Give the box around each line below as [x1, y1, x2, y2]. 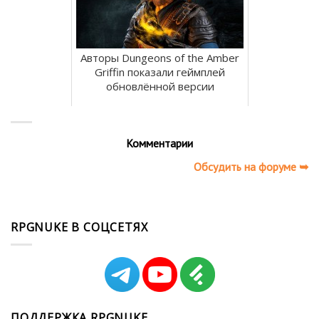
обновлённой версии [105, 78, 214, 93]
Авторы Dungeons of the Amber [80, 50, 239, 65]
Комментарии [126, 135, 193, 150]
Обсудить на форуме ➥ [194, 159, 308, 174]
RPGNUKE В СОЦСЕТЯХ [11, 219, 148, 235]
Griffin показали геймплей [95, 64, 225, 79]
